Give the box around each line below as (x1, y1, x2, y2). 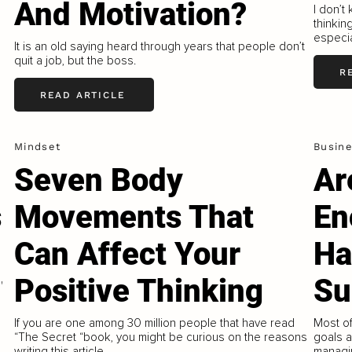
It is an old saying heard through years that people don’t (14, 39, 306, 54)
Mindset (14, 141, 61, 153)
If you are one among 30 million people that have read (14, 315, 295, 330)
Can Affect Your (14, 236, 241, 273)
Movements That (14, 199, 255, 236)
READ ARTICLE (39, 89, 126, 101)
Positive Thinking (14, 273, 264, 310)
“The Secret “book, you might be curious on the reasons (14, 329, 308, 344)
